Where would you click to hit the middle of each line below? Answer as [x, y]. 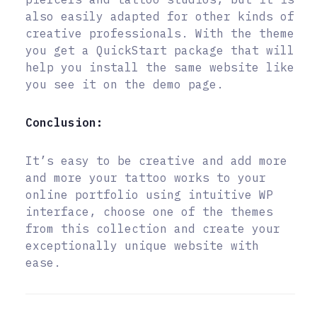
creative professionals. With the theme [160, 33]
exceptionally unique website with [142, 245]
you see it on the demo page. [125, 84]
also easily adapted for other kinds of [160, 16]
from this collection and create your [153, 228]
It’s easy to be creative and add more [156, 160]
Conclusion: [64, 122]
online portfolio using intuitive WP [149, 194]
